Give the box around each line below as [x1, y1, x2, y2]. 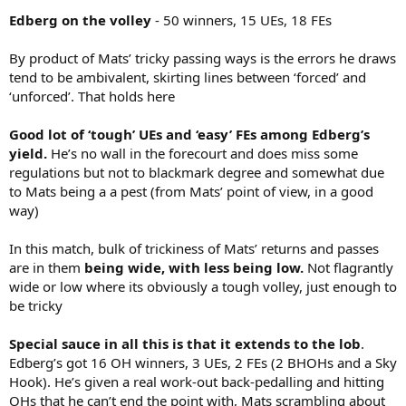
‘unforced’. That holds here [9, 87, 175, 105]
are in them [9, 258, 81, 276]
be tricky [9, 296, 63, 314]
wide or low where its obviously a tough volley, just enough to [9, 277, 397, 295]
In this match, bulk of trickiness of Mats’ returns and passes [9, 239, 379, 257]
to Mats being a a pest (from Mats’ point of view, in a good [9, 182, 373, 200]
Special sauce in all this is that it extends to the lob [9, 334, 361, 353]
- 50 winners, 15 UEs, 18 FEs [151, 11, 332, 29]
